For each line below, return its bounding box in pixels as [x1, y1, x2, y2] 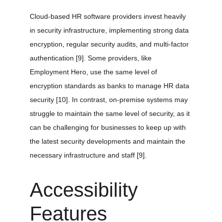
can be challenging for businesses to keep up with [30, 123, 188, 131]
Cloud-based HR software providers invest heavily [30, 12, 188, 20]
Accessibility [30, 179, 143, 201]
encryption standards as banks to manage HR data [30, 82, 191, 90]
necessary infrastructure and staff [30, 151, 137, 159]
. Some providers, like [84, 54, 154, 62]
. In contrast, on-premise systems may [68, 96, 190, 104]
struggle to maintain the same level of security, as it [30, 110, 192, 117]
